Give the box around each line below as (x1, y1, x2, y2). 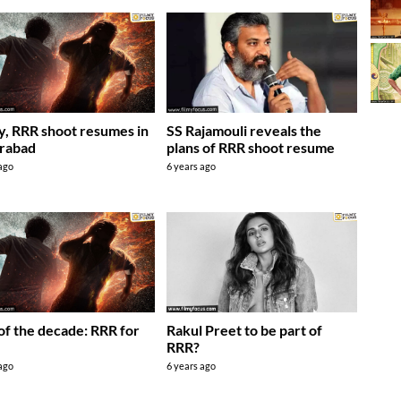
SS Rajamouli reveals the (166, 122, 322, 140)
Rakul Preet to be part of (166, 321, 323, 339)
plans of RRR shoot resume (166, 139, 336, 157)
